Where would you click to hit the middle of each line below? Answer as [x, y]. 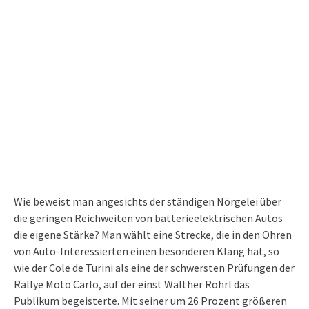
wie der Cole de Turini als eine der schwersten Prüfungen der [154, 268]
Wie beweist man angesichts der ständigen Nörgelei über [148, 202]
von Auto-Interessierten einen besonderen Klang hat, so [147, 251]
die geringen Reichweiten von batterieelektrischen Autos [148, 218]
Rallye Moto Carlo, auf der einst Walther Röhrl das [132, 285]
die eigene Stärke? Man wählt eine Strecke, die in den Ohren [153, 235]
